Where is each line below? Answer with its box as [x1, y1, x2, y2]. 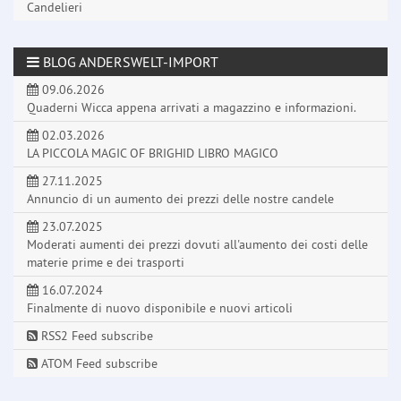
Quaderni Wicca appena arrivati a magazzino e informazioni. [27, 99, 356, 116]
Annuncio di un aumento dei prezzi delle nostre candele [27, 191, 334, 208]
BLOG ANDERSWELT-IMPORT [39, 53, 218, 72]
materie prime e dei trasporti [27, 254, 184, 271]
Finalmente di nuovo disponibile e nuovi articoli [27, 300, 293, 317]
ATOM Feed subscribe [38, 355, 158, 372]
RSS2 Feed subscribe [38, 328, 153, 345]
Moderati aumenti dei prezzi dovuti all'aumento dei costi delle [27, 236, 368, 253]
